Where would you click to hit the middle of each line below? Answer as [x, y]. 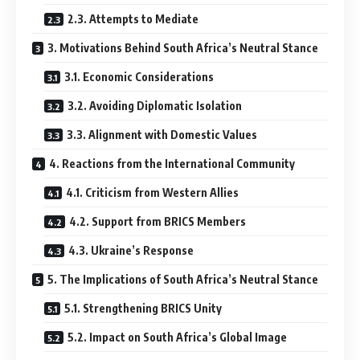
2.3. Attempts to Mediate [133, 18]
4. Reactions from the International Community [172, 163]
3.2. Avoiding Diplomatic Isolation [155, 105]
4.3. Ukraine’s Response [131, 250]
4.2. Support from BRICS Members [157, 221]
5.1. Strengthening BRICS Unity [143, 308]
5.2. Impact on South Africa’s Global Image [177, 337]
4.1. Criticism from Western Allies [152, 192]
